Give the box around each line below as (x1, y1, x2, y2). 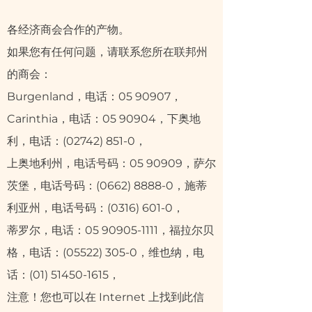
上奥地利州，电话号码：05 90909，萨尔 (7, 157, 216, 170)
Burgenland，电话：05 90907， (7, 90, 182, 103)
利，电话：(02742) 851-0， (7, 134, 146, 148)
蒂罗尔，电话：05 (7, 224, 102, 237)
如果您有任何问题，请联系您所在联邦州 (7, 45, 208, 58)
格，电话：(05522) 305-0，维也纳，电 (7, 246, 204, 259)
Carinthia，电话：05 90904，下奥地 (7, 112, 201, 125)
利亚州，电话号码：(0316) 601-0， (7, 201, 184, 214)
